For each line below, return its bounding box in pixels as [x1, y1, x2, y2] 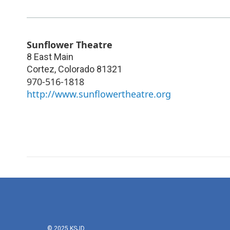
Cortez [27, 63, 54, 74]
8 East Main [27, 51, 73, 62]
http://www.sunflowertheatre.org [27, 87, 171, 100]
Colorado [58, 63, 94, 74]
